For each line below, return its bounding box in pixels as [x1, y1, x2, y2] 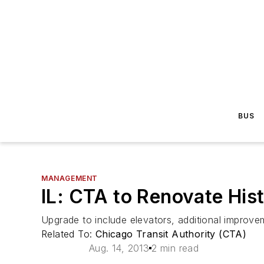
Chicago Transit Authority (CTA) [95, 228, 247, 240]
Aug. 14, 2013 [89, 242, 150, 254]
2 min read [151, 242, 199, 254]
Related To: [41, 228, 95, 240]
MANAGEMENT [41, 174, 98, 183]
